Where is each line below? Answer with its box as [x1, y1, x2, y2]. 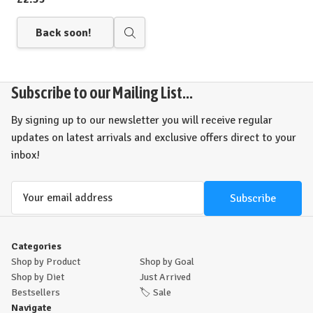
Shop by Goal [140, 256, 194, 268]
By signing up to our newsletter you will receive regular [11, 113, 272, 127]
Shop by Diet [11, 271, 64, 283]
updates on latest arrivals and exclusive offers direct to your [11, 131, 296, 145]
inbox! [11, 148, 40, 162]
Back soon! [36, 25, 92, 40]
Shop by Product [11, 256, 80, 268]
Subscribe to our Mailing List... [11, 83, 193, 102]
